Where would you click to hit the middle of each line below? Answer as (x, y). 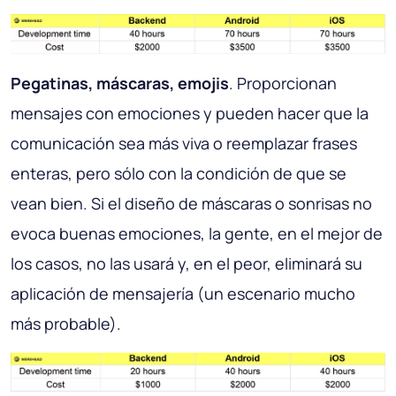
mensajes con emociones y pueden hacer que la (190, 113)
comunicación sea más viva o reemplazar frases (184, 143)
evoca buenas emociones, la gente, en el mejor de (197, 233)
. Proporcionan (283, 83)
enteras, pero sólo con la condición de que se (179, 173)
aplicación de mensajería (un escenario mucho (183, 293)
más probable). (66, 323)
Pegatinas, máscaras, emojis (120, 83)
